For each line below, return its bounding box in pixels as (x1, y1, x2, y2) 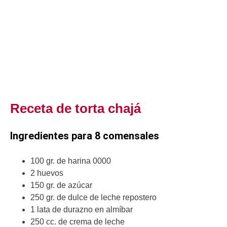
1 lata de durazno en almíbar (30, 205, 133, 214)
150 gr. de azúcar (30, 181, 94, 190)
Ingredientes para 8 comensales (10, 130, 159, 142)
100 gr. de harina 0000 (30, 157, 111, 166)
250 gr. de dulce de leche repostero (30, 193, 157, 202)
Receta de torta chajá (10, 101, 141, 117)
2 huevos (30, 169, 63, 178)
